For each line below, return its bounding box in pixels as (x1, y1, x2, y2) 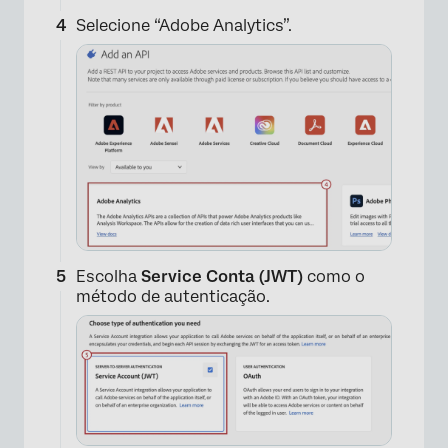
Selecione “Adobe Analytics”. (76, 16, 292, 36)
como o (303, 266, 365, 286)
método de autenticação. (76, 286, 270, 306)
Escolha (76, 266, 141, 286)
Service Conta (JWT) (141, 266, 303, 286)
